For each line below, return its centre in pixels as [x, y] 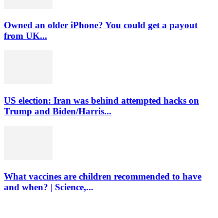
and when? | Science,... [49, 187]
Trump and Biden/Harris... [58, 111]
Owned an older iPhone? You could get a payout [101, 25]
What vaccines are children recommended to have [103, 176]
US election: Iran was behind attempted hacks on [101, 101]
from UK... [26, 36]
